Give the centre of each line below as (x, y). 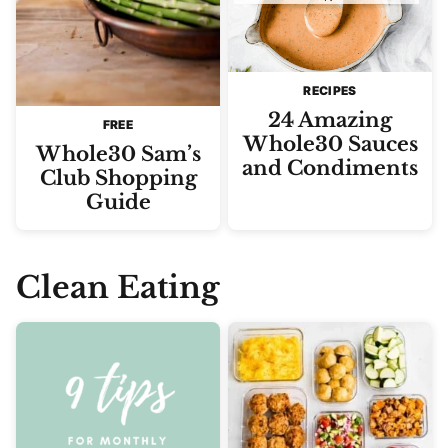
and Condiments (330, 168)
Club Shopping (118, 178)
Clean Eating (117, 287)
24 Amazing (330, 120)
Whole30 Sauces (330, 144)
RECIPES (330, 90)
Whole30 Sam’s (118, 154)
